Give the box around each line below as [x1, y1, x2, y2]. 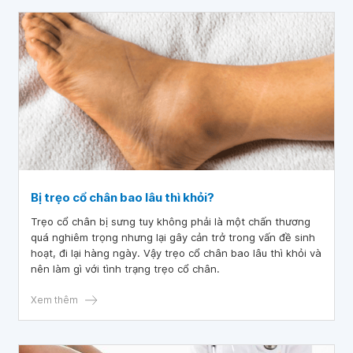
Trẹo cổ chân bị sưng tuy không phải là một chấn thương [31, 215, 310, 228]
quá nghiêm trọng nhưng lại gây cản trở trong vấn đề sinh [31, 231, 315, 243]
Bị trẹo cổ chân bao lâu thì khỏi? [31, 190, 214, 205]
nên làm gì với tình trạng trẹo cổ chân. [31, 262, 220, 275]
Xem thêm [31, 294, 78, 306]
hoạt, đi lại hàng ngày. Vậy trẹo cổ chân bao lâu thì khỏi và [31, 247, 321, 259]
